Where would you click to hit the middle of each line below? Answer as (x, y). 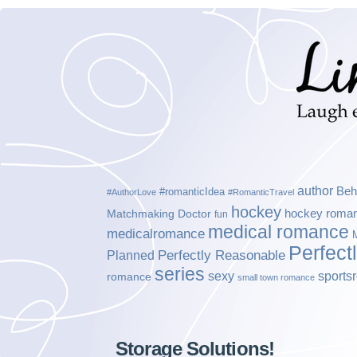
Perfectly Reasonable (222, 255)
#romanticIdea (192, 192)
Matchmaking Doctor (159, 214)
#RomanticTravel (261, 192)
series (180, 274)
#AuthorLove (132, 192)
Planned (131, 255)
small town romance (277, 277)
